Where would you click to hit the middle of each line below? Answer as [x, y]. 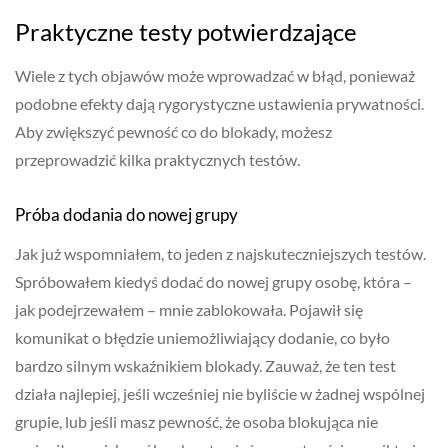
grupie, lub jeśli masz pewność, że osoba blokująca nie [196, 422]
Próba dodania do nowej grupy [126, 215]
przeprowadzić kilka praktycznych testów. [157, 160]
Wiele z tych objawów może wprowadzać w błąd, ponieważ [215, 76]
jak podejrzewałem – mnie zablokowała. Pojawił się [189, 310]
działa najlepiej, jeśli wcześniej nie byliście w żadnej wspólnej [220, 394]
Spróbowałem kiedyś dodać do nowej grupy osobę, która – [213, 282]
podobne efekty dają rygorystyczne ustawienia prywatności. [219, 104]
